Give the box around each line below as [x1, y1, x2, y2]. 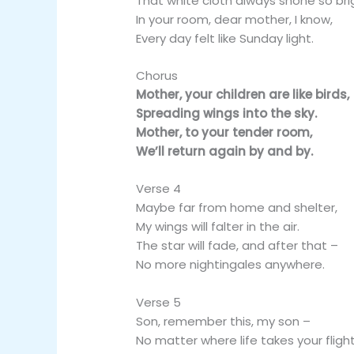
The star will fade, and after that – [136, 237, 339, 254]
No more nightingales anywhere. [136, 256, 326, 273]
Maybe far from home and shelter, [136, 199, 338, 217]
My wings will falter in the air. [136, 218, 300, 235]
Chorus [136, 67, 179, 85]
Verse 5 [136, 293, 182, 311]
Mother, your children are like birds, [136, 86, 350, 104]
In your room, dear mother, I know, [136, 10, 333, 28]
